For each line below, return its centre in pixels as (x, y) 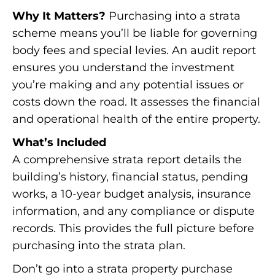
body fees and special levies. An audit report (134, 51)
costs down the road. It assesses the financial (136, 102)
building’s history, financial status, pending (130, 177)
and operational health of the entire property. (136, 119)
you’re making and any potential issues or (128, 85)
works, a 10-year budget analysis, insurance (132, 194)
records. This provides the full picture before (133, 229)
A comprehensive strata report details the (127, 160)
